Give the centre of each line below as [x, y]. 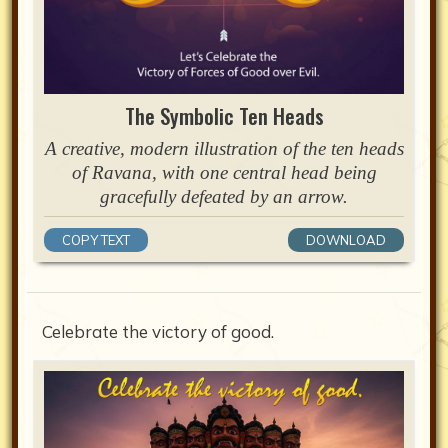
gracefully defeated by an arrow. [224, 197]
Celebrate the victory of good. [158, 332]
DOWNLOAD [346, 240]
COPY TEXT [96, 240]
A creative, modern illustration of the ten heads [224, 149]
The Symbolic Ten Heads [224, 116]
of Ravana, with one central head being [224, 173]
